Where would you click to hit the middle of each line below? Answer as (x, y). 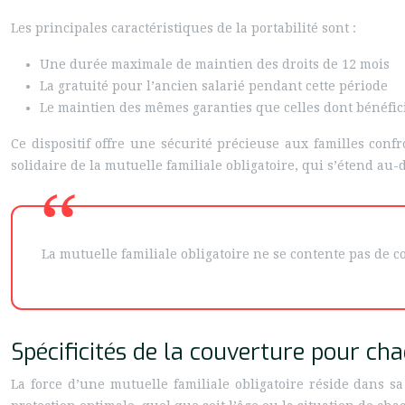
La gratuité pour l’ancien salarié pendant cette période (214, 86)
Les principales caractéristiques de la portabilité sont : (184, 28)
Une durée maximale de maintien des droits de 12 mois (215, 64)
